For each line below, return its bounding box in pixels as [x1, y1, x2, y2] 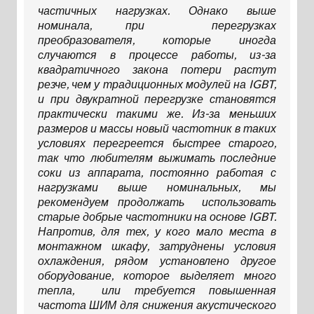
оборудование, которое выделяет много [37, 268, 277, 282]
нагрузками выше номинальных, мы [37, 180, 277, 194]
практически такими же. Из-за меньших [37, 107, 277, 121]
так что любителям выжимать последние [37, 151, 277, 165]
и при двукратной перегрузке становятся [37, 92, 277, 106]
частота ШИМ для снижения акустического [37, 298, 277, 312]
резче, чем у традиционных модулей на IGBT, [37, 77, 277, 91]
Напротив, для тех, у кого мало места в [37, 224, 277, 238]
